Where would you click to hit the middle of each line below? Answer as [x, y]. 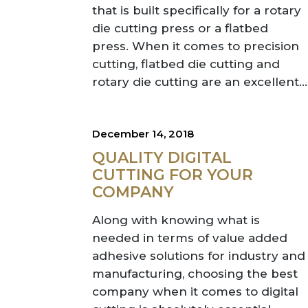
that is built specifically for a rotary [197, 10]
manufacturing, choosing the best [195, 274]
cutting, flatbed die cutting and [186, 64]
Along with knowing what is [176, 220]
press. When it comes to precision [196, 46]
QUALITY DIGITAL [162, 158]
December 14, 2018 [143, 134]
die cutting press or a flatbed [180, 28]
